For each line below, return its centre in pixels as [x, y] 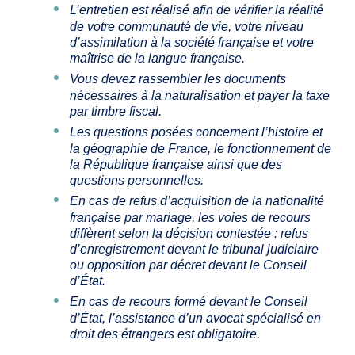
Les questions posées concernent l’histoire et [196, 132]
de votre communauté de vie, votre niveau [187, 27]
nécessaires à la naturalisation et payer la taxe [200, 96]
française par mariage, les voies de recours [190, 218]
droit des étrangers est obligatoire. [165, 334]
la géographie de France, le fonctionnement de [200, 149]
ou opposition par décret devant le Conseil [188, 265]
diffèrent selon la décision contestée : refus [189, 234]
